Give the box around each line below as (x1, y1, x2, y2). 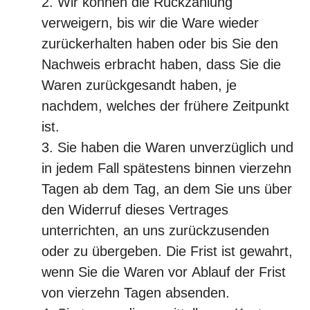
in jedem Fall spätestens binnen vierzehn (42, 161, 291, 176)
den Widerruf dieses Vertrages (42, 202, 228, 217)
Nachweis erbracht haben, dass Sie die (42, 57, 281, 72)
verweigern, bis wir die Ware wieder (42, 15, 259, 30)
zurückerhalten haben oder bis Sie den (42, 36, 278, 51)
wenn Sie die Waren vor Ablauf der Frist (42, 264, 286, 280)
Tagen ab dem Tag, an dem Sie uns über (42, 181, 292, 197)
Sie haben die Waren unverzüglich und (57, 140, 293, 155)
